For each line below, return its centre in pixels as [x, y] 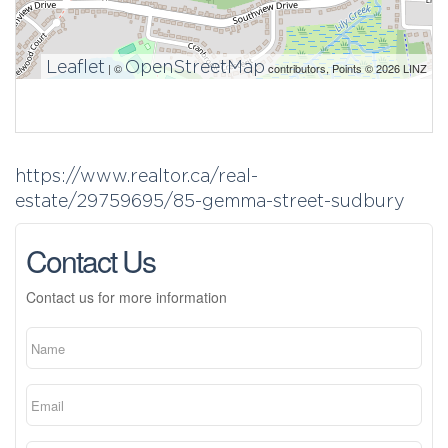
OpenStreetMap [195, 66]
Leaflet [75, 66]
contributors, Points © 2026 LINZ [346, 68]
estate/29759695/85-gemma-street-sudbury [210, 200]
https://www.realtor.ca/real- [136, 175]
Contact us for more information [126, 297]
